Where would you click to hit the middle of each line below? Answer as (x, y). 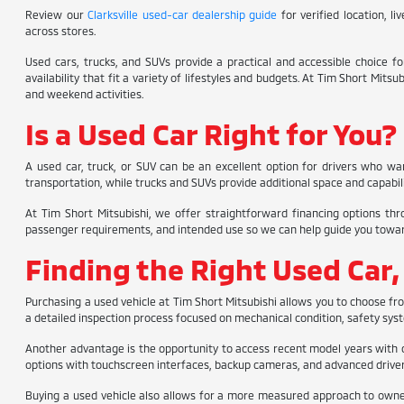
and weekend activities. (85, 94)
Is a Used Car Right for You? (212, 133)
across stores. (61, 31)
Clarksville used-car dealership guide (183, 14)
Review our (57, 14)
